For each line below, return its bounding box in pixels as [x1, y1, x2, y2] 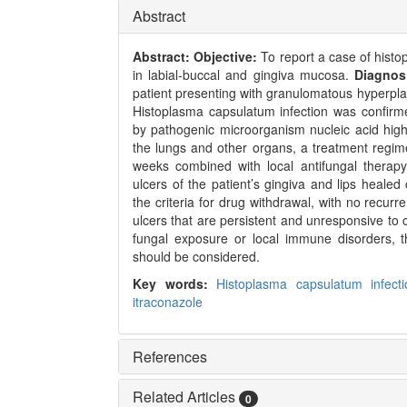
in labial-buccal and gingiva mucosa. [133, 65, 355, 84]
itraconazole [133, 293, 203, 312]
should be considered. [133, 247, 260, 266]
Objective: [194, 47, 258, 66]
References [133, 346, 207, 368]
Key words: [133, 274, 217, 293]
